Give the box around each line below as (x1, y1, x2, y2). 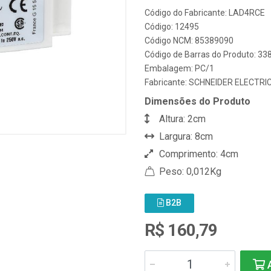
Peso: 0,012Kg (157, 166, 221, 177)
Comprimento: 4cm (157, 148, 238, 160)
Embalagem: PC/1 (145, 64, 214, 73)
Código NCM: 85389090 (145, 36, 233, 45)
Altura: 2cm (157, 113, 206, 125)
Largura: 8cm (157, 131, 213, 142)
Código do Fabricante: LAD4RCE (145, 8, 265, 18)
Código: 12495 (145, 22, 199, 31)
